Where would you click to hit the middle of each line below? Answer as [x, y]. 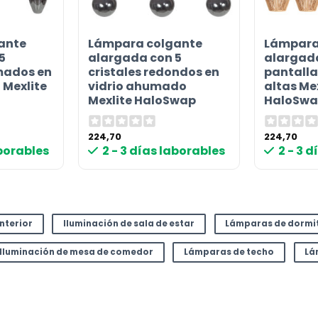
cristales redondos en [153, 72]
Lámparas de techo [229, 252]
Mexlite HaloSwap [142, 101]
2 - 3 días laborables [164, 151]
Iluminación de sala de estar [129, 223]
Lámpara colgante [145, 44]
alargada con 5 [135, 58]
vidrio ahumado [137, 87]
